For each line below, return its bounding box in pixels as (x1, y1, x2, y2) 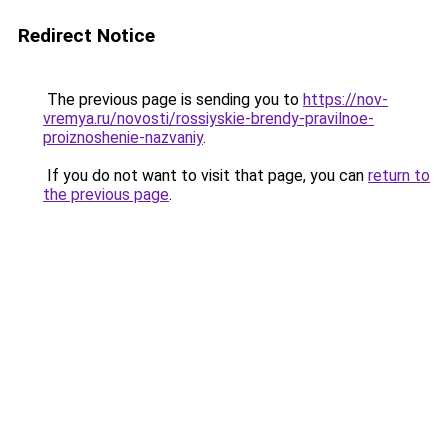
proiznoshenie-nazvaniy (43, 128, 203, 147)
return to (368, 166, 430, 185)
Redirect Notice (18, 24, 155, 47)
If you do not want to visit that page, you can (43, 166, 368, 185)
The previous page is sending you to (43, 90, 303, 109)
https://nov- (303, 90, 388, 109)
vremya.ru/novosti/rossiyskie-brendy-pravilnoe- (43, 109, 374, 128)
